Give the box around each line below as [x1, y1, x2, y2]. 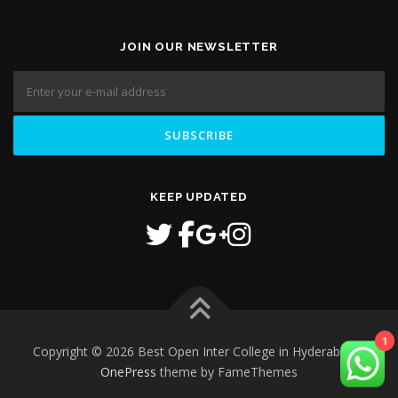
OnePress [100, 362, 156, 380]
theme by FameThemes [156, 362, 298, 380]
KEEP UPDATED [150, 189, 248, 203]
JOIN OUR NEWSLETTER [120, 39, 278, 53]
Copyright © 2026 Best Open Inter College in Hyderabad [33, 342, 358, 360]
